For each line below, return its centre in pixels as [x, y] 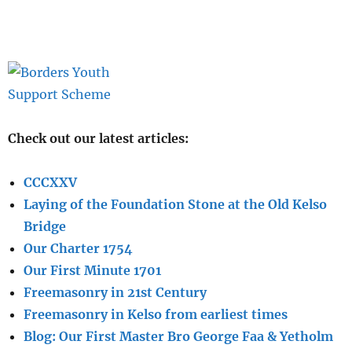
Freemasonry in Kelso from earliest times [156, 315]
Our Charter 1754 [78, 249]
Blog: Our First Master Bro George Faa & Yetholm [178, 337]
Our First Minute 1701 [92, 271]
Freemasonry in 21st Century [115, 293]
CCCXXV [50, 183]
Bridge [45, 227]
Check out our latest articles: [98, 139]
